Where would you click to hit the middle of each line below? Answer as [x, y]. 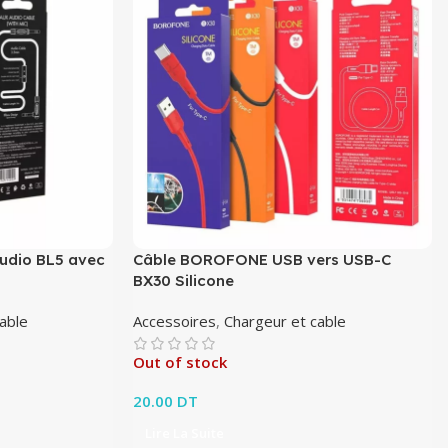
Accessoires [175, 320]
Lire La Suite [185, 432]
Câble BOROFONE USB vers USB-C [262, 259]
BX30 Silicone [184, 280]
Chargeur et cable [285, 320]
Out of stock [180, 361]
